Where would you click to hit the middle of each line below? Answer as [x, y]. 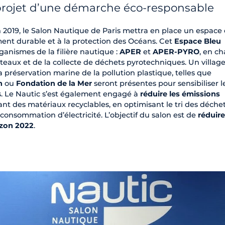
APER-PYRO [176, 51]
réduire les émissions [180, 94]
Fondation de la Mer [54, 83]
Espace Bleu [198, 41]
